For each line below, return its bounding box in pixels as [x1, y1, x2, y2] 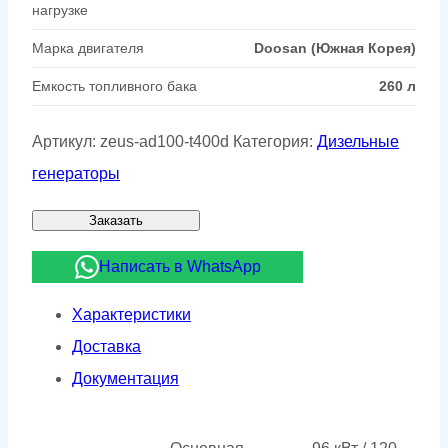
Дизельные [317, 132, 399, 150]
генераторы [32, 164, 120, 182]
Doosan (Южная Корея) [254, 39, 416, 56]
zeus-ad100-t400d [100, 132, 229, 150]
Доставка [72, 337, 141, 355]
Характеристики [72, 305, 191, 323]
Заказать [89, 212, 143, 228]
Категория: [233, 132, 317, 150]
